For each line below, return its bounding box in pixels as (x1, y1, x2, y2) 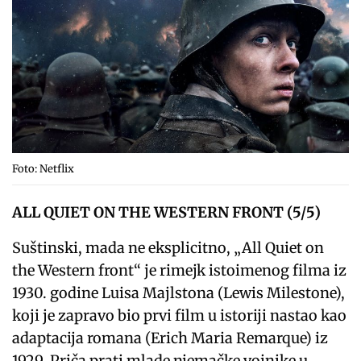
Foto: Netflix (12, 161, 74, 176)
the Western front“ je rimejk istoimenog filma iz (12, 260, 347, 280)
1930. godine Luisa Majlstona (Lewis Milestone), (12, 283, 346, 302)
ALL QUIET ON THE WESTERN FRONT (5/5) (12, 202, 322, 222)
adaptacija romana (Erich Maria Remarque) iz (12, 328, 329, 347)
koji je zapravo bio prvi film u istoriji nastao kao (12, 305, 347, 325)
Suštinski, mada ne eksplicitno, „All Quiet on (12, 238, 325, 257)
